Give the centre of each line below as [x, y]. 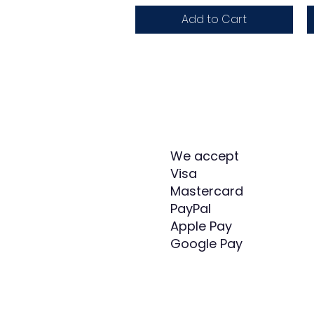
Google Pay [208, 243]
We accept [205, 156]
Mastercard [209, 191]
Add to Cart [214, 19]
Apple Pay [203, 226]
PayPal [192, 208]
